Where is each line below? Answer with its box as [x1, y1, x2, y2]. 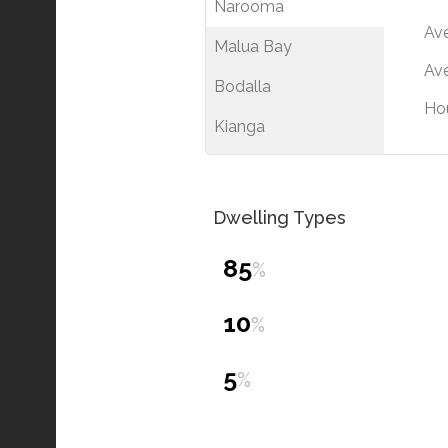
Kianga [214, 117, 265, 137]
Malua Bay [214, 37, 292, 57]
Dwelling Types [213, 207, 346, 229]
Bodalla [214, 77, 271, 97]
